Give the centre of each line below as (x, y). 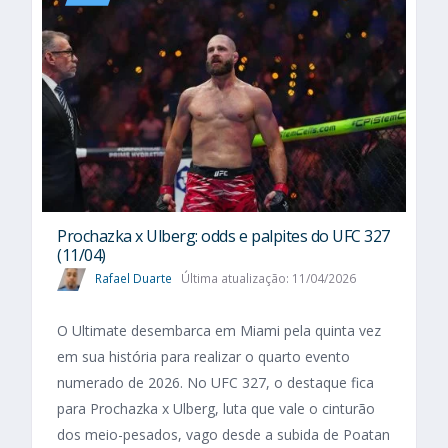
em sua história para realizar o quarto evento (203, 357)
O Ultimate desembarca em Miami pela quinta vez (219, 331)
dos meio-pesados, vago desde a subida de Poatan (223, 435)
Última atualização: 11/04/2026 (268, 279)
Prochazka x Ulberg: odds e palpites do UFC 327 (223, 236)
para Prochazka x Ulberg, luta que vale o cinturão (216, 409)
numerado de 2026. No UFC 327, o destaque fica (215, 383)
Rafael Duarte (133, 279)
